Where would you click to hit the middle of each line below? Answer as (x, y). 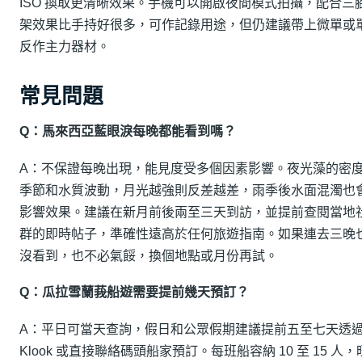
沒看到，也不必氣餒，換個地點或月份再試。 (149, 255)
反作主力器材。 (65, 46)
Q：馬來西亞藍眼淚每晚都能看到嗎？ (128, 132)
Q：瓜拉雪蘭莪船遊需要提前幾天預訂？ (134, 293)
